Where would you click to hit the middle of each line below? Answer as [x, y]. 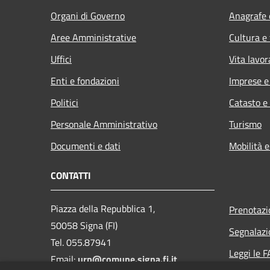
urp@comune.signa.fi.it [127, 259]
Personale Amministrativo [104, 124]
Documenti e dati [86, 146]
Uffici [61, 59]
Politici [64, 102]
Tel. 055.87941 [81, 242]
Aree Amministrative [93, 37]
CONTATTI [71, 175]
